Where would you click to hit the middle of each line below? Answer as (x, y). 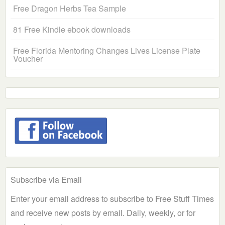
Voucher (28, 59)
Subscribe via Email (46, 180)
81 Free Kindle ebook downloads (72, 30)
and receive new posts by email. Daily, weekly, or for (103, 213)
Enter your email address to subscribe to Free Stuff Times (112, 199)
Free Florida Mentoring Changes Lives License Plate (107, 51)
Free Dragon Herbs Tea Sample (70, 9)
